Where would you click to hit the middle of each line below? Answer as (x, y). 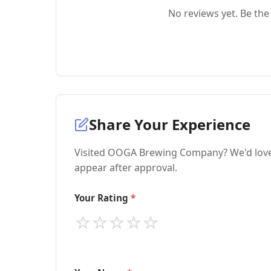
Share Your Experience (170, 124)
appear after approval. (126, 168)
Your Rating (101, 198)
